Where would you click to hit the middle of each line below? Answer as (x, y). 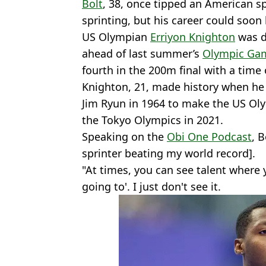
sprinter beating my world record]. (169, 153)
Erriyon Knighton (193, 37)
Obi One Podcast (209, 136)
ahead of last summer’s (142, 53)
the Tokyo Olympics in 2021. (153, 120)
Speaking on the (124, 136)
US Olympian (116, 37)
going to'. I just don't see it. (151, 186)
